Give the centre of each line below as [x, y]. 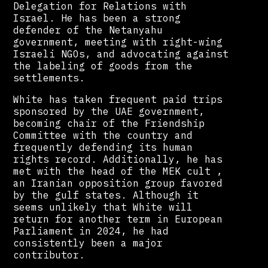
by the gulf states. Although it [106, 195]
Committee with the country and [103, 135]
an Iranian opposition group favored [118, 183]
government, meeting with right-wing [118, 42]
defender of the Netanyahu [88, 30]
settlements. [52, 77]
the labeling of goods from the [103, 66]
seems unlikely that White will [103, 207]
